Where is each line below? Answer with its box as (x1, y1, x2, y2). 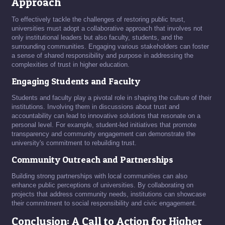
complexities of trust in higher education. (12, 61, 130, 68)
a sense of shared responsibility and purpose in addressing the (12, 52, 193, 59)
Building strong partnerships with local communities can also (12, 172, 187, 180)
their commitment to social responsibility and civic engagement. (12, 199, 197, 207)
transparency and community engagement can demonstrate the (12, 130, 195, 138)
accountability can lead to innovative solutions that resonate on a (12, 112, 200, 120)
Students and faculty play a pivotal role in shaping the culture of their (12, 94, 211, 101)
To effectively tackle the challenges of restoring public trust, (12, 16, 185, 23)
